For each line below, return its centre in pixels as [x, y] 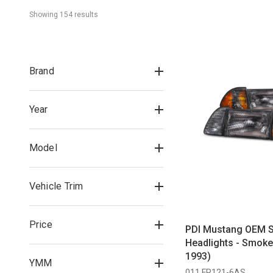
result [83, 15]
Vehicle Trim [56, 186]
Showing [44, 15]
